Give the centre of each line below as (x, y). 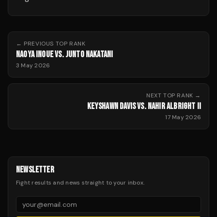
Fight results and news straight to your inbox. (80, 183)
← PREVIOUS (36, 44)
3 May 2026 (33, 65)
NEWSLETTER (35, 170)
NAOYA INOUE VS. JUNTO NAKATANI (65, 54)
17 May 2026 (183, 117)
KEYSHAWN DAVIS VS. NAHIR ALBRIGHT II (144, 106)
